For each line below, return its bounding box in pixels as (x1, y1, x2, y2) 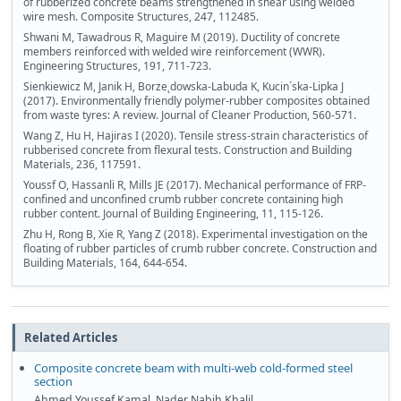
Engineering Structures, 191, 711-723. (23, 58, 211, 74)
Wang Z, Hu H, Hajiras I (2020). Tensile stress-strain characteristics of (23, 128, 368, 144)
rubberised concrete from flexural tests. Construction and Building (23, 142, 352, 158)
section (34, 373, 73, 390)
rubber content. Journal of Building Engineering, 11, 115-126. (23, 206, 323, 222)
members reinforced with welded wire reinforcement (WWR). (23, 44, 325, 60)
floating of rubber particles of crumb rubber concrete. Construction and (23, 241, 377, 257)
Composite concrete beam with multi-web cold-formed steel (34, 360, 353, 377)
